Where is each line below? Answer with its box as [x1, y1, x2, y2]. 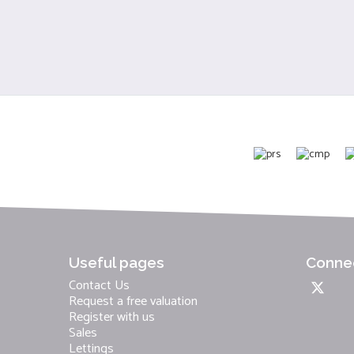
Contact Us [69, 274, 130, 296]
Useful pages [69, 253, 164, 271]
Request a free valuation [69, 290, 198, 312]
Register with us [69, 306, 155, 328]
